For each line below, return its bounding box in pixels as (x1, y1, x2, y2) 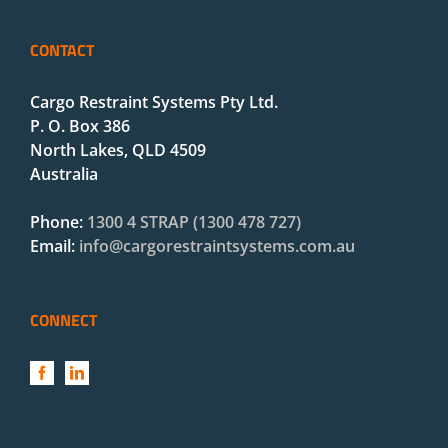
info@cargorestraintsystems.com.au (79, 234, 355, 257)
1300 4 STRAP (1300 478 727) (87, 210, 301, 233)
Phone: (30, 210, 87, 233)
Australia (30, 162, 98, 185)
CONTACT (30, 37, 94, 62)
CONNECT (30, 307, 97, 332)
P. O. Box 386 (30, 114, 130, 137)
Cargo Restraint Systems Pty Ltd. (30, 90, 278, 113)
